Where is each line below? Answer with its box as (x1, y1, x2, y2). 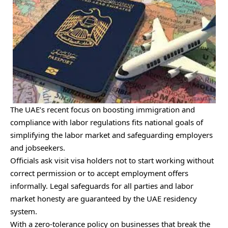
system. (10, 206, 37, 216)
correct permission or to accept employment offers (10, 167, 188, 178)
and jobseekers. (10, 142, 65, 153)
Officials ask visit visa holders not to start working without (10, 155, 214, 165)
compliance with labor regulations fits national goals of (10, 117, 203, 127)
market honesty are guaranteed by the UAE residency (10, 193, 197, 204)
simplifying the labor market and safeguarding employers (10, 129, 213, 140)
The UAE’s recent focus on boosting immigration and (10, 104, 195, 115)
